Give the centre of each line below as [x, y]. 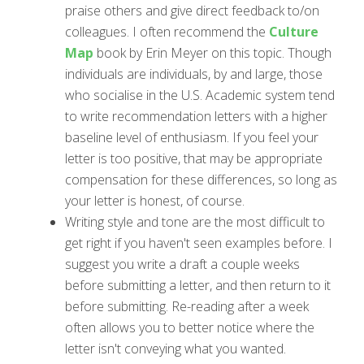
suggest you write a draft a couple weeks [182, 264]
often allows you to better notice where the [190, 327]
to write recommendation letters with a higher [196, 116]
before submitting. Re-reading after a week [187, 306]
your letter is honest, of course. [155, 200]
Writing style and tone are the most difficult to [195, 221]
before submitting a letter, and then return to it [198, 285]
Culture [294, 31]
